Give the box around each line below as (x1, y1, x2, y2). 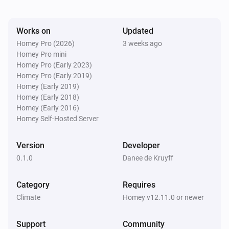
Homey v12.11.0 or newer (123, 193, 204, 201)
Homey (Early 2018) (16, 93, 79, 101)
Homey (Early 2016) (16, 103, 79, 112)
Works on (16, 26, 51, 36)
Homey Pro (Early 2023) (16, 60, 92, 69)
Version (16, 140, 44, 150)
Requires (123, 179, 155, 190)
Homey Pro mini (16, 50, 66, 58)
